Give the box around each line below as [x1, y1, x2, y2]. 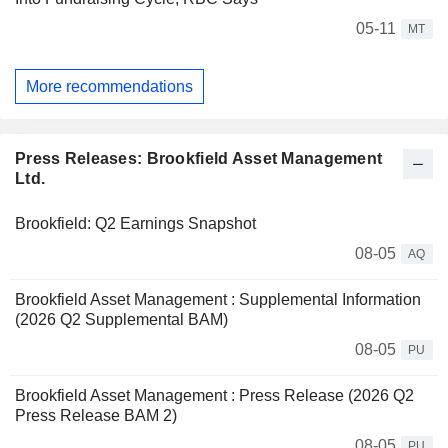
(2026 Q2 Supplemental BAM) [15, 311, 228, 329]
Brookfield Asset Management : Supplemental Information [15, 291, 421, 309]
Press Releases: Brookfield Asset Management [15, 150, 383, 168]
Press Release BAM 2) [15, 407, 177, 425]
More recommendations [26, 77, 193, 95]
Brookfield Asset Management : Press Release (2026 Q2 [15, 387, 414, 405]
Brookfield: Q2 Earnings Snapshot [15, 215, 256, 233]
